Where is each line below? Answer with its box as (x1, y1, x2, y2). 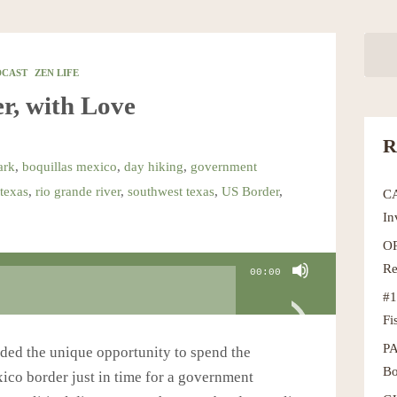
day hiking (123, 158, 183, 174)
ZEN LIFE (34, 66, 79, 78)
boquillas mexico (21, 158, 117, 174)
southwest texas (127, 183, 214, 198)
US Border (221, 183, 279, 198)
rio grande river (35, 183, 121, 198)
